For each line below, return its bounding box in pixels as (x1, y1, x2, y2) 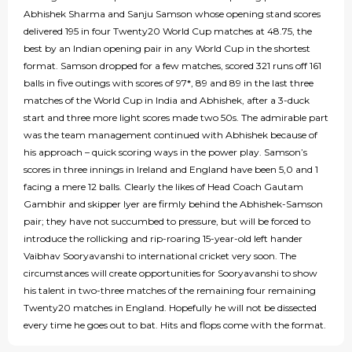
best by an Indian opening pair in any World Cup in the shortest (24, 42, 310, 55)
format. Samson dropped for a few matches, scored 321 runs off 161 (24, 60, 321, 72)
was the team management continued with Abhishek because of (24, 129, 317, 141)
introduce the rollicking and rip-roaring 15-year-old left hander (24, 233, 302, 245)
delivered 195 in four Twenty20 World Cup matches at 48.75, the (24, 25, 312, 38)
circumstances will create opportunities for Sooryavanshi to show (24, 267, 317, 280)
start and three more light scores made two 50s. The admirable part (24, 112, 328, 124)
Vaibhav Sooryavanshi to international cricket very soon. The (24, 250, 296, 262)
